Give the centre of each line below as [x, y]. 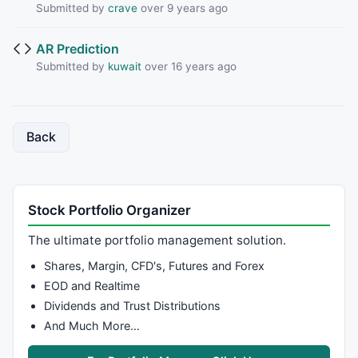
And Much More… [91, 326]
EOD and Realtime [91, 285]
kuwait [124, 67]
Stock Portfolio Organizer [110, 210]
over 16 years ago [189, 67]
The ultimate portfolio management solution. [157, 241]
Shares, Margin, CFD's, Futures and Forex [154, 265]
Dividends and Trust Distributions [132, 306]
